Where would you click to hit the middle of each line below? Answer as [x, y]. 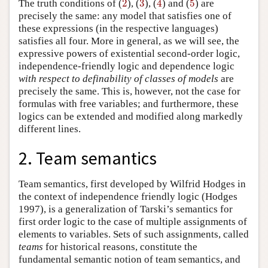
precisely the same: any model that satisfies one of [125, 16]
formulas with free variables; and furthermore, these [129, 103]
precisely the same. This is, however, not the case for [130, 91]
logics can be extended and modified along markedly [131, 116]
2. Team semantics [88, 158]
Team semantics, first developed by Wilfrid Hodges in [132, 184]
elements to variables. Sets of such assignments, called [134, 234]
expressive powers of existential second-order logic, [129, 53]
